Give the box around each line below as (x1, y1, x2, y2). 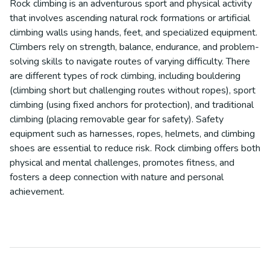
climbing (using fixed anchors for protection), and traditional (10, 98, 254, 111)
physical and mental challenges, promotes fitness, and (10, 156, 234, 169)
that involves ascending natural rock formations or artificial (10, 11, 250, 25)
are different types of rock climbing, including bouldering (10, 69, 240, 83)
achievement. (10, 185, 64, 198)
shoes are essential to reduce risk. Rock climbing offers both (10, 142, 260, 155)
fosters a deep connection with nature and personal (10, 171, 224, 184)
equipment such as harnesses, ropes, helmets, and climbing (10, 127, 255, 140)
